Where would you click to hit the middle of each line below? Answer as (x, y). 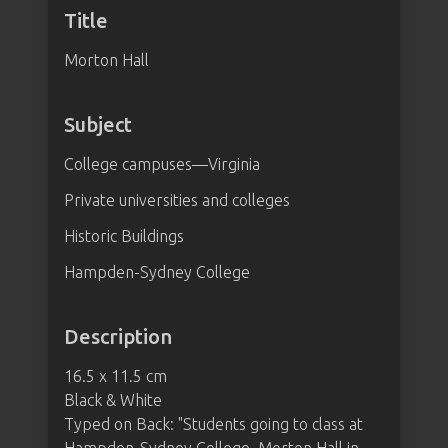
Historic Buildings (124, 236)
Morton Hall (106, 60)
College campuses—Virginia (162, 164)
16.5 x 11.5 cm (115, 376)
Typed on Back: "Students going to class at (213, 424)
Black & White (113, 400)
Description (118, 336)
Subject (98, 124)
